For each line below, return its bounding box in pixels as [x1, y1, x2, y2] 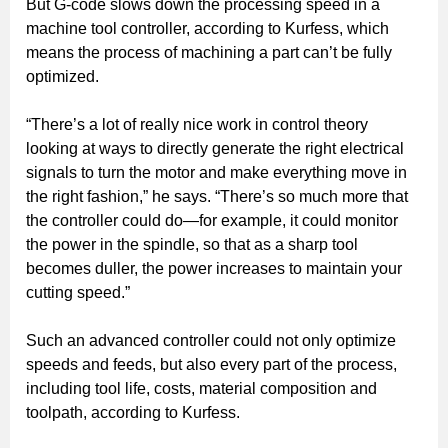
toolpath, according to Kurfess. [26, 403, 240, 421]
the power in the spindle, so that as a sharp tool [26, 235, 358, 253]
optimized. [26, 67, 99, 85]
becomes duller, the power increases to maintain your [26, 259, 402, 277]
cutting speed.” [26, 283, 130, 301]
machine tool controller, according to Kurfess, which [26, 19, 389, 37]
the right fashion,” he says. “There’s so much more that [26, 187, 408, 205]
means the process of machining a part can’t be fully [26, 43, 392, 61]
